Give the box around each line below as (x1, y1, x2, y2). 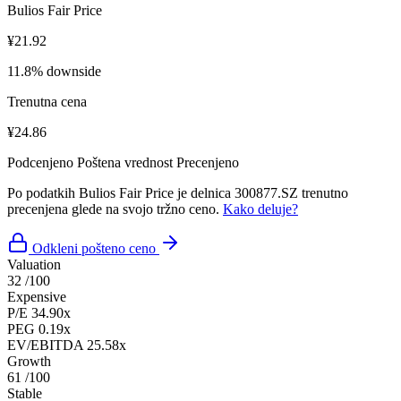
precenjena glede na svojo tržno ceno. (7, 200, 223, 217)
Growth (7, 353, 51, 369)
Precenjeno (176, 154, 239, 170)
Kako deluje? (223, 200, 298, 217)
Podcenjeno (7, 154, 73, 170)
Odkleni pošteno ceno (32, 240, 156, 256)
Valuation (7, 256, 61, 272)
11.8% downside (7, 63, 101, 79)
